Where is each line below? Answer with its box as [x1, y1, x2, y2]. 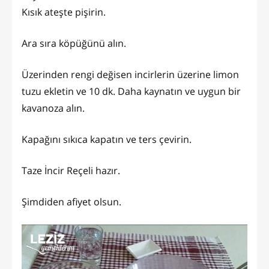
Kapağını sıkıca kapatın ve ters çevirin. [22, 132, 192, 146]
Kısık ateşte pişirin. [22, 5, 106, 19]
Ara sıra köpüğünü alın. [22, 36, 126, 50]
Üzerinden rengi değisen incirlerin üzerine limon [22, 67, 239, 81]
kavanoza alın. [22, 101, 85, 115]
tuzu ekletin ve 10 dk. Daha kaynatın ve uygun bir [22, 84, 241, 98]
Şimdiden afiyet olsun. [22, 195, 121, 208]
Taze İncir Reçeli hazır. [22, 163, 120, 177]
